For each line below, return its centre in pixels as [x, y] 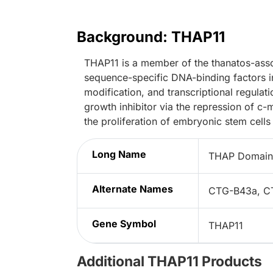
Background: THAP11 [151, 37]
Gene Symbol [124, 224]
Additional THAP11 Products [169, 262]
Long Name [119, 154]
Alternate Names [133, 189]
